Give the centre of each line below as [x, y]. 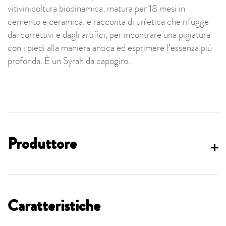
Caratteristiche [54, 206]
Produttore [42, 144]
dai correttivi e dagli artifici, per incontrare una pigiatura [109, 35]
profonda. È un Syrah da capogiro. [69, 61]
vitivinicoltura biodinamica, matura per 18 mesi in [96, 8]
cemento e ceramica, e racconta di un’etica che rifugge [108, 21]
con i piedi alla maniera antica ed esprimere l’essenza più [110, 48]
